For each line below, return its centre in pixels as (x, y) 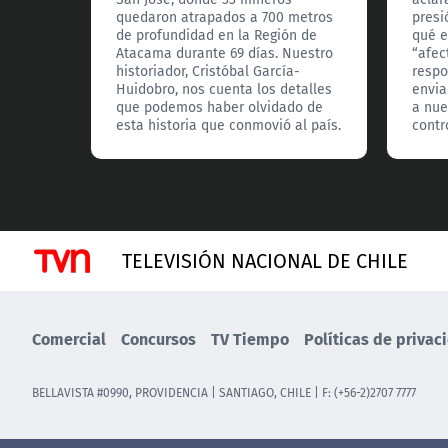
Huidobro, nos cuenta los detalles (224, 89)
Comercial (69, 339)
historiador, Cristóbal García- (208, 71)
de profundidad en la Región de (217, 35)
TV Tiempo (250, 339)
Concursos (158, 339)
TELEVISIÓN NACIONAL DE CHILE (265, 261)
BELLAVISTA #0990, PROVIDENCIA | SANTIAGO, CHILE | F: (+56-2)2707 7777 (224, 393)
